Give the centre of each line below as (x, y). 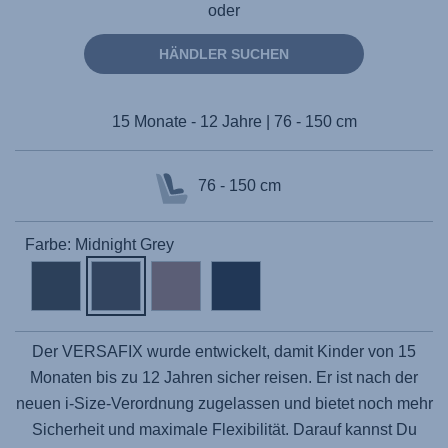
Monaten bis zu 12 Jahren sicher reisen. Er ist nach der (224, 377)
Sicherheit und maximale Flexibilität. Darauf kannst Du (224, 429)
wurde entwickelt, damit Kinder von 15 (279, 351)
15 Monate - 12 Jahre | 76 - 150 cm (234, 121)
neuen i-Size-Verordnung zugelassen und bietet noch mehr (224, 403)
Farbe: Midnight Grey (99, 244)
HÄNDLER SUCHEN (224, 54)
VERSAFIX (102, 351)
